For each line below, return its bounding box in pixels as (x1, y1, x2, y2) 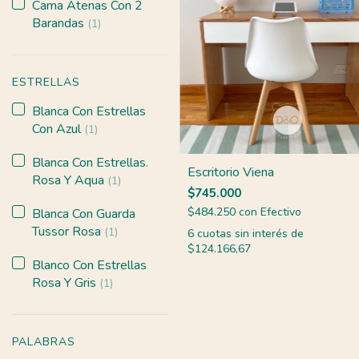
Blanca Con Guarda (32, 204, 135, 223)
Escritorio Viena (188, 163, 274, 181)
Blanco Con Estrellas (32, 256, 147, 274)
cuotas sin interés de (197, 225, 304, 241)
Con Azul (32, 119, 84, 138)
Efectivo (260, 204, 301, 220)
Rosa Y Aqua (32, 171, 107, 189)
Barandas (32, 14, 87, 32)
